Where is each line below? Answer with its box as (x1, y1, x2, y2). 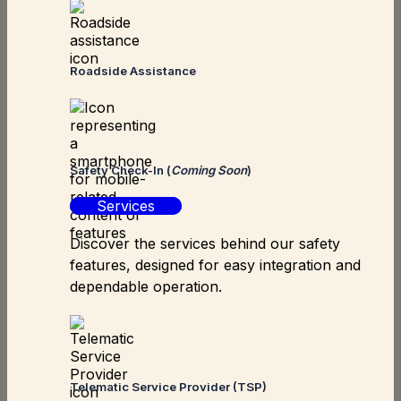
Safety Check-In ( (70, 162, 171, 177)
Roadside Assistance (70, 64, 196, 79)
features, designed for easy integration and (70, 255, 361, 274)
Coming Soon (171, 162, 247, 177)
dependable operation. (70, 277, 222, 295)
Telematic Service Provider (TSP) (70, 380, 267, 395)
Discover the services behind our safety (70, 234, 340, 252)
